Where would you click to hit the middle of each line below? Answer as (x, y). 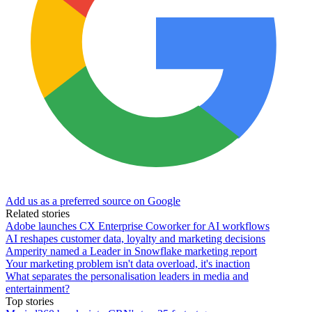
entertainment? (38, 288)
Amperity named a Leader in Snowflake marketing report (131, 251)
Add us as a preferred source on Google (93, 201)
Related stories (38, 213)
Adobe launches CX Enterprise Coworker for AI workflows (138, 226)
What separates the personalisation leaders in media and (127, 276)
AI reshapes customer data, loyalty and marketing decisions (135, 238)
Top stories (30, 301)
